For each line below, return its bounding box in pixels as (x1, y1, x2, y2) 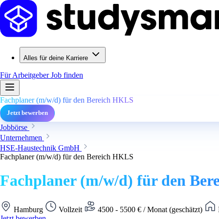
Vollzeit (57, 205, 84, 214)
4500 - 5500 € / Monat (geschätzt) (96, 205, 204, 214)
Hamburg (12, 205, 45, 214)
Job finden (51, 71, 83, 79)
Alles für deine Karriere (23, 54, 88, 62)
